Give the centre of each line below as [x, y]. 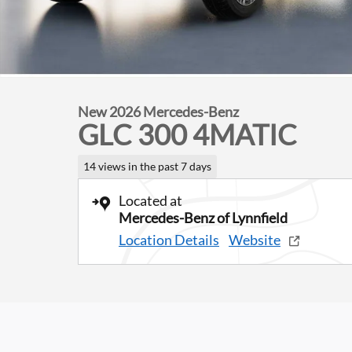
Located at [150, 200]
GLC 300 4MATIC [187, 134]
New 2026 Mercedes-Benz [158, 112]
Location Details [169, 239]
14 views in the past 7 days [147, 166]
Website [255, 239]
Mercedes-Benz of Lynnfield [203, 217]
